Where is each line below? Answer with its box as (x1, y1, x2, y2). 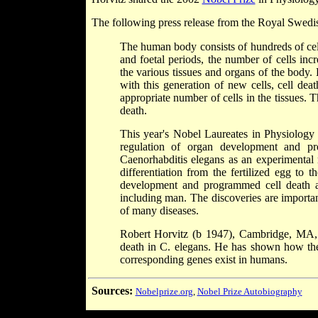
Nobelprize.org (135, 285, 193, 297)
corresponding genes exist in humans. (119, 253, 287, 265)
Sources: (91, 284, 133, 297)
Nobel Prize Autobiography (197, 285, 302, 297)
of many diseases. (119, 204, 199, 216)
